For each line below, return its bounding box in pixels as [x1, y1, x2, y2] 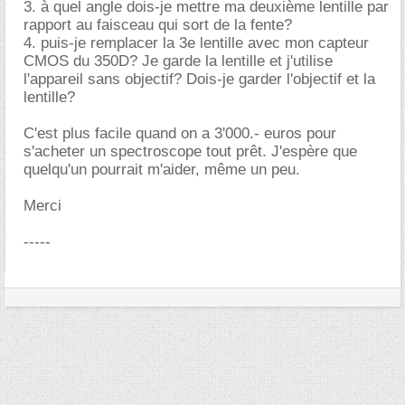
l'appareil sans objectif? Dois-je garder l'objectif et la [24, 71, 375, 88]
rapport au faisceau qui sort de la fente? [24, 16, 292, 33]
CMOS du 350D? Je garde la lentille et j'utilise [24, 52, 333, 70]
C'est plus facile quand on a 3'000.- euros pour [24, 125, 336, 142]
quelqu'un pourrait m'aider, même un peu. [24, 161, 300, 178]
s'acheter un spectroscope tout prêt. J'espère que [24, 143, 357, 160]
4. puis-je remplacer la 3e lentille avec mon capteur [24, 34, 369, 52]
